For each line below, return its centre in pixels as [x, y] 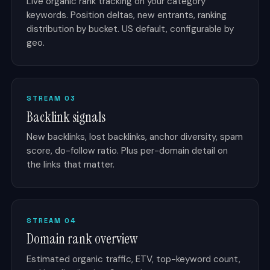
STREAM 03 [52, 99]
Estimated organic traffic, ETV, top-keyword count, [134, 259]
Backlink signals [66, 117]
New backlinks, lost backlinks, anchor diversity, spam [135, 137]
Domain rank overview [82, 239]
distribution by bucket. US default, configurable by [130, 29]
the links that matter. [71, 165]
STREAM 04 [52, 220]
